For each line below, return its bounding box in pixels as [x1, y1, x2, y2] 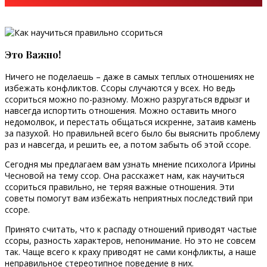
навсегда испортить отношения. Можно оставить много [5, 104, 237, 116]
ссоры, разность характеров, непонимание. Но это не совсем [5, 234, 256, 246]
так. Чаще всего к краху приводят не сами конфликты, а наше [5, 246, 256, 257]
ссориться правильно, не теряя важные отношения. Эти [5, 181, 234, 193]
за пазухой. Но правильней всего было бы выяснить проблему [5, 127, 260, 139]
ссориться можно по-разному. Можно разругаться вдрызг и [5, 93, 250, 105]
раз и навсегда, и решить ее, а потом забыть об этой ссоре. [5, 138, 251, 150]
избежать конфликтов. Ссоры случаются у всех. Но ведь [5, 82, 235, 94]
